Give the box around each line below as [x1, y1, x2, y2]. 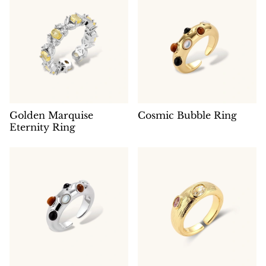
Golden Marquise [9, 109, 93, 121]
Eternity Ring [9, 121, 75, 133]
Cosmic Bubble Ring [138, 109, 237, 121]
